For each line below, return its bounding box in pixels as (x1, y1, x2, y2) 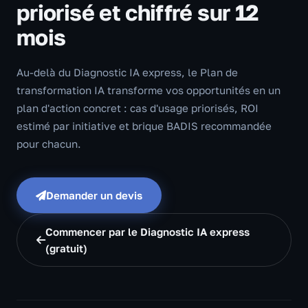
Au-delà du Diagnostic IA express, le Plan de (16, 66, 238, 79)
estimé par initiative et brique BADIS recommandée (16, 120, 272, 133)
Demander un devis (46, 189, 142, 202)
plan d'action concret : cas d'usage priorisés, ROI (16, 102, 258, 115)
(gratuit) (45, 242, 87, 255)
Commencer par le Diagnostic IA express (45, 225, 250, 239)
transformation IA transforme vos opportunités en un (16, 84, 280, 97)
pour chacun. (16, 137, 81, 151)
